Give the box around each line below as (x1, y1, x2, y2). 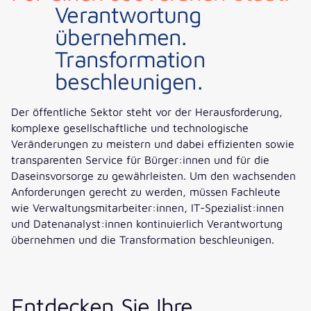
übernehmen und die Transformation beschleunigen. (11, 233, 274, 246)
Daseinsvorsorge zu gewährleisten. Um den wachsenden (11, 169, 296, 183)
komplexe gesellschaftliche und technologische (11, 121, 249, 135)
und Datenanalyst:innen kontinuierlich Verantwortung (11, 217, 283, 230)
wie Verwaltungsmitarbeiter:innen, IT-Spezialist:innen (11, 201, 284, 215)
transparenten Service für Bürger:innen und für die (11, 153, 269, 167)
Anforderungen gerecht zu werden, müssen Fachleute (11, 185, 280, 199)
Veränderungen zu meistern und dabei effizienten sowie (11, 137, 294, 151)
